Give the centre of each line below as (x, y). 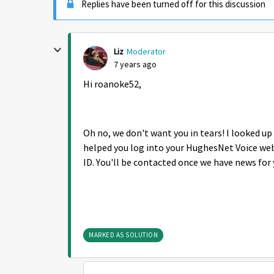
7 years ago (135, 64)
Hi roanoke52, (112, 84)
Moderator (146, 51)
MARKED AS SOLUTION (123, 235)
